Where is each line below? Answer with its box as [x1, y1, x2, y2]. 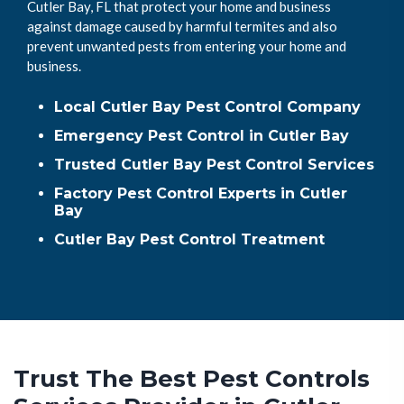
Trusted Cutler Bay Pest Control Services [54, 155, 374, 173]
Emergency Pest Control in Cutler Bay [54, 126, 349, 144]
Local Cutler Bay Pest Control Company [54, 97, 361, 115]
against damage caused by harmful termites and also [27, 17, 337, 34]
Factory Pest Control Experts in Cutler [54, 184, 347, 202]
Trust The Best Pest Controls [14, 363, 370, 393]
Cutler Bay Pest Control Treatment [54, 230, 325, 248]
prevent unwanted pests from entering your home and [27, 37, 346, 54]
